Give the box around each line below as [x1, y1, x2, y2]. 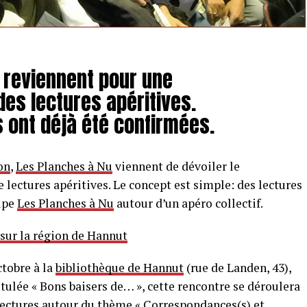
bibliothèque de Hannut [56, 260, 184, 276]
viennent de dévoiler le [112, 158, 240, 175]
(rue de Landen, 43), [184, 260, 291, 276]
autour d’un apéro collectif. [114, 195, 263, 212]
